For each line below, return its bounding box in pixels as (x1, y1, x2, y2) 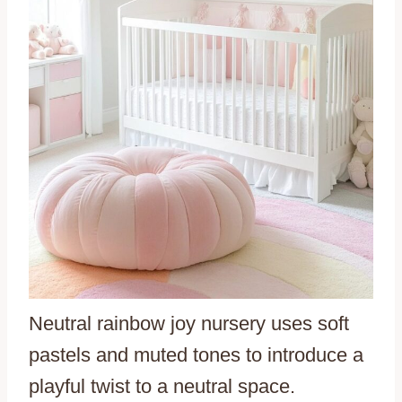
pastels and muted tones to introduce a (29, 344, 363, 367)
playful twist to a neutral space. (29, 375, 295, 398)
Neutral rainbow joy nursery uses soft (29, 312, 349, 336)
